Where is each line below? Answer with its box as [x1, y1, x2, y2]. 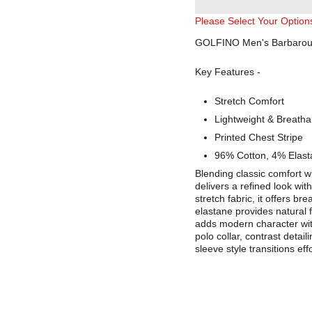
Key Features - [195, 66, 260, 77]
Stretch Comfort [214, 95, 284, 107]
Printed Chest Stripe [214, 132, 303, 143]
